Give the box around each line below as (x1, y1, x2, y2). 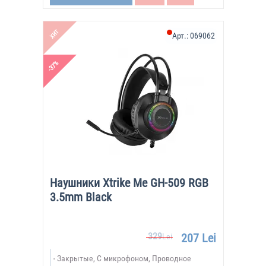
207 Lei (180, 231, 216, 245)
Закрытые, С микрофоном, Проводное (56, 254, 191, 263)
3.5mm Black (49, 190, 112, 204)
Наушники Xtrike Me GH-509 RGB (49, 176, 208, 190)
